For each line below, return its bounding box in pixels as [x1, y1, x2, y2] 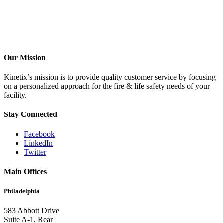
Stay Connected [4, 110, 57, 119]
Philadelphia [4, 187, 40, 195]
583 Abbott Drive [4, 206, 59, 215]
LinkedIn [24, 138, 53, 147]
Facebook [24, 129, 55, 138]
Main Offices [4, 167, 47, 176]
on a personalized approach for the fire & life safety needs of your [4, 81, 210, 90]
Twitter [24, 147, 46, 156]
